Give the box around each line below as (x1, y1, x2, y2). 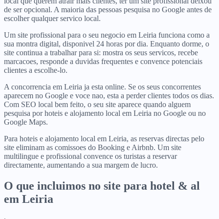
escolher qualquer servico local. (4, 14, 101, 22)
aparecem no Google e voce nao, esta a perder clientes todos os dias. (4, 91, 214, 100)
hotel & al (150, 179, 200, 192)
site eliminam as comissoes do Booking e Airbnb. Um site (4, 143, 181, 152)
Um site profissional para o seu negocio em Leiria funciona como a (4, 30, 210, 39)
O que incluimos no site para (4, 179, 150, 192)
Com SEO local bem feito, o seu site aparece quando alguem (4, 100, 191, 109)
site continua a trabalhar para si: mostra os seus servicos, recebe (4, 48, 198, 57)
